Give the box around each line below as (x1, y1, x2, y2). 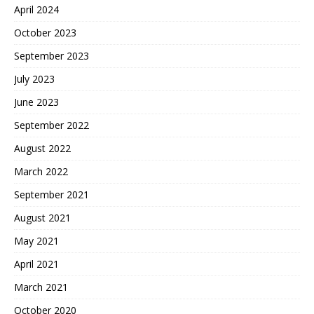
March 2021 (14, 280, 68, 294)
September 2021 (14, 188, 89, 202)
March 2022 (14, 165, 68, 179)
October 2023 (14, 26, 76, 40)
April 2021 (14, 257, 59, 271)
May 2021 (14, 234, 59, 248)
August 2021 (14, 211, 71, 225)
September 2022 (14, 118, 89, 132)
